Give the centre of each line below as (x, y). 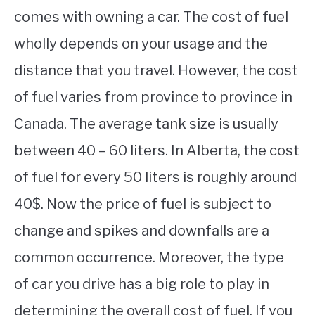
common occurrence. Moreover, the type (149, 257)
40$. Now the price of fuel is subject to (143, 204)
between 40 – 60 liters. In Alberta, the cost (157, 150)
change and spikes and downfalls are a (142, 230)
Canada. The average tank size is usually (146, 123)
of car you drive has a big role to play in (142, 284)
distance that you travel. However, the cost (156, 70)
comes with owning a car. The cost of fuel (151, 17)
